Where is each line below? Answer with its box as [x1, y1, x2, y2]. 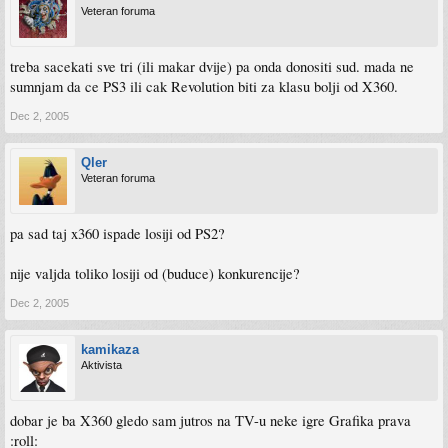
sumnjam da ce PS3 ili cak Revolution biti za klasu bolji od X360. [10, 76, 398, 96]
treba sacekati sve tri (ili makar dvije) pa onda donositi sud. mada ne [10, 56, 414, 76]
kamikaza [81, 341, 139, 357]
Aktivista [81, 358, 122, 371]
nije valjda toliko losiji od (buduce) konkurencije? [10, 263, 300, 283]
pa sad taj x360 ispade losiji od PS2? [10, 223, 225, 243]
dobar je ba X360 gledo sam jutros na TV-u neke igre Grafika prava [10, 410, 411, 430]
